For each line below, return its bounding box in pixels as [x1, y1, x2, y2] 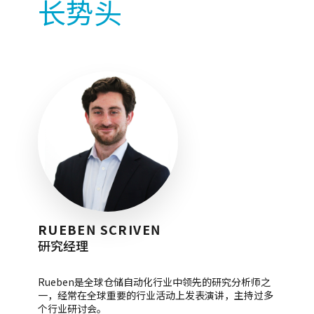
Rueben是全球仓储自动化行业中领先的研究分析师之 [37, 275, 271, 289]
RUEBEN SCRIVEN [37, 220, 161, 239]
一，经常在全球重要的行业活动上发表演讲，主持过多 [37, 288, 273, 303]
